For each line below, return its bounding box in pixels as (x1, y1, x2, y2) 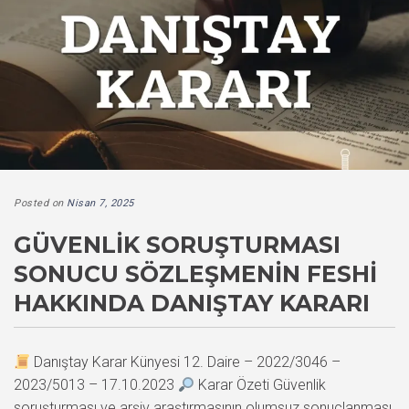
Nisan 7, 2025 (67, 197, 134, 210)
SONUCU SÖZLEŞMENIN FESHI (14, 260, 377, 288)
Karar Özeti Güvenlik (194, 376, 327, 394)
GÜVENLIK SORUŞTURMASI (14, 231, 341, 259)
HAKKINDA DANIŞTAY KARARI (14, 289, 370, 318)
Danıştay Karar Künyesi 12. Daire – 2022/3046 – (30, 353, 341, 372)
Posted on (14, 197, 67, 210)
